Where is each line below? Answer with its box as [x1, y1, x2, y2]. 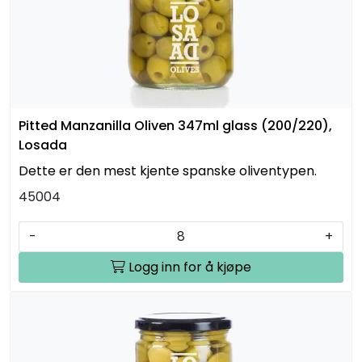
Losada [19, 136, 67, 154]
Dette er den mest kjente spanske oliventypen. [19, 162, 317, 180]
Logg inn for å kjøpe [128, 258, 251, 276]
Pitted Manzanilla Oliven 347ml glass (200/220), [19, 116, 332, 135]
